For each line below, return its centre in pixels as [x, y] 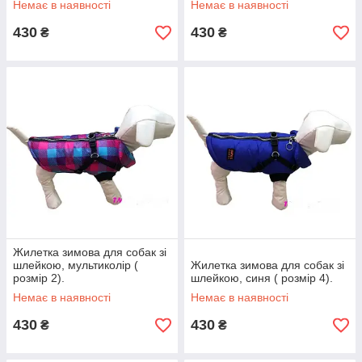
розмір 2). [39, 278]
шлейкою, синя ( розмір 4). [262, 278]
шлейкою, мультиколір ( [76, 265]
